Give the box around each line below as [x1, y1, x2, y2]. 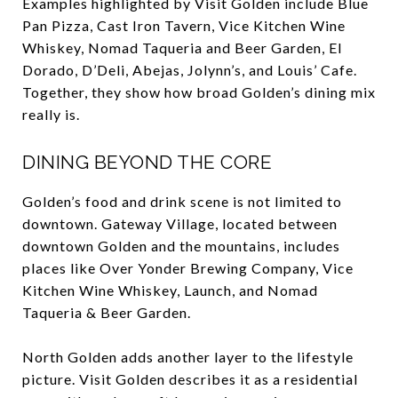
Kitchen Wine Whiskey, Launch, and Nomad [22, 281, 318, 298]
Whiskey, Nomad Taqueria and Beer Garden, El [22, 38, 342, 56]
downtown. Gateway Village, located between [22, 214, 338, 232]
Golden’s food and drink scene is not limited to [22, 192, 342, 210]
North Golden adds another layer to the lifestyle [22, 347, 354, 365]
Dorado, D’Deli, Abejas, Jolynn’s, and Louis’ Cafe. [22, 60, 357, 78]
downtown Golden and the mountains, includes [22, 236, 340, 254]
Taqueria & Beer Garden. [22, 303, 191, 321]
